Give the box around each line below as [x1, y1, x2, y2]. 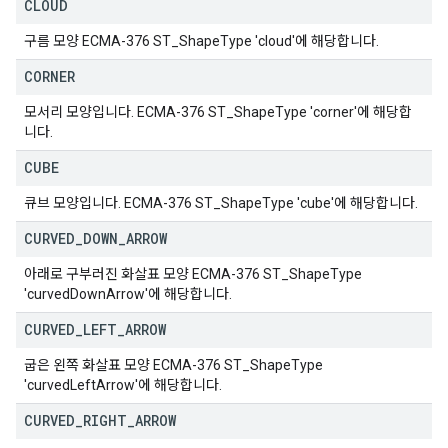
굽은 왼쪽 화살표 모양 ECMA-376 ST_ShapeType [24, 357, 323, 373]
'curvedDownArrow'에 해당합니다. [24, 286, 232, 302]
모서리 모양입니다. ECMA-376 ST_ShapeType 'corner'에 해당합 [24, 104, 412, 120]
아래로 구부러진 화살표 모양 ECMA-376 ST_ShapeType [24, 266, 362, 282]
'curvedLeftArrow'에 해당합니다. [24, 377, 222, 393]
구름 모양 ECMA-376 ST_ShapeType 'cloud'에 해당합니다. [24, 33, 379, 49]
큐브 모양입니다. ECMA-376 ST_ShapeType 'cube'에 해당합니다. [24, 195, 418, 211]
